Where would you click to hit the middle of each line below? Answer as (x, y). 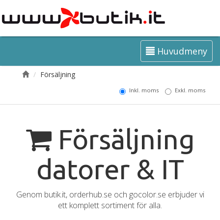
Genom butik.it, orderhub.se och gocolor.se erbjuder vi (110, 194)
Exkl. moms (190, 90)
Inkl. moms (144, 90)
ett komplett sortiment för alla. (110, 205)
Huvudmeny (181, 51)
